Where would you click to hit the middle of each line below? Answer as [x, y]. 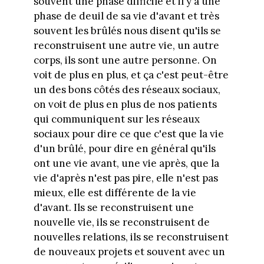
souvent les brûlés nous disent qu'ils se [127, 30]
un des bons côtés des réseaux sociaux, [127, 89]
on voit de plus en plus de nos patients [125, 104]
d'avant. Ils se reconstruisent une [113, 207]
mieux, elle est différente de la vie [115, 192]
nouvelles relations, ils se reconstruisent [131, 237]
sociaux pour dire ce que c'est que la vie [128, 133]
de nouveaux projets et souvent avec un [129, 251]
